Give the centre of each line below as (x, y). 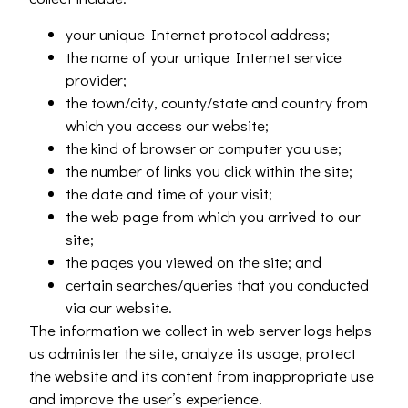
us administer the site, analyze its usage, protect (193, 352)
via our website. (119, 307)
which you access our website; (168, 125)
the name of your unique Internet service (204, 56)
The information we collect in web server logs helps (201, 330)
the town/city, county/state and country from (217, 102)
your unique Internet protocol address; (198, 34)
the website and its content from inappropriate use (202, 375)
